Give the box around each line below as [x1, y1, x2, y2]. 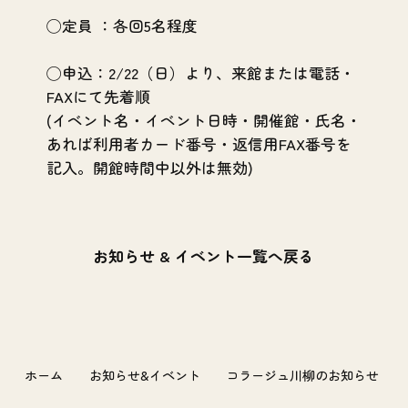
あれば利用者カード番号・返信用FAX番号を [46, 133, 352, 156]
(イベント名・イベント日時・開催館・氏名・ [46, 109, 362, 132]
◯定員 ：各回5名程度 [46, 15, 198, 37]
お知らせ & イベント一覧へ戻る [93, 245, 315, 268]
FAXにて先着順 [46, 86, 150, 108]
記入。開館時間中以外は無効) [46, 157, 253, 179]
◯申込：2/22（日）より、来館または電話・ [46, 62, 355, 85]
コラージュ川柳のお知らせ [226, 364, 380, 384]
